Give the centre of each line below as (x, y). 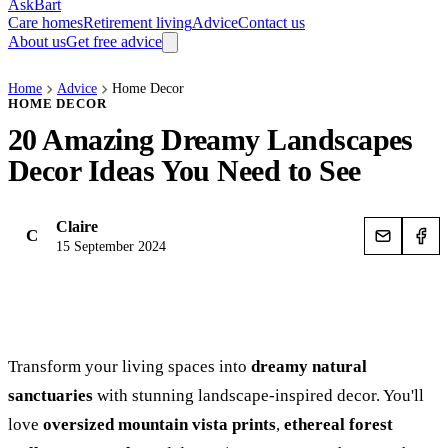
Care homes (45, 22)
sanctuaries (50, 395)
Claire (77, 226)
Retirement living (137, 22)
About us (37, 41)
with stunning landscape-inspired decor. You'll (258, 395)
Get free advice (114, 41)
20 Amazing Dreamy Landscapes (210, 139)
